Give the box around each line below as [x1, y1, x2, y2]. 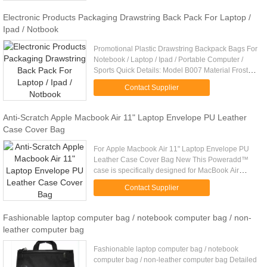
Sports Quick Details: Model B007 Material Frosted [94, 66, 257, 74]
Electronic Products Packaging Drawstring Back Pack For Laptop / [3, 13, 251, 22]
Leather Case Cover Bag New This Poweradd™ [94, 156, 249, 164]
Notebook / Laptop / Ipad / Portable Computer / [94, 55, 244, 64]
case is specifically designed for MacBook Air [94, 166, 240, 175]
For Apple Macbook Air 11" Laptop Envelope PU [94, 145, 250, 153]
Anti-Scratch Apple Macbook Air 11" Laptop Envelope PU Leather [3, 113, 247, 122]
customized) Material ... [94, 88, 169, 96]
